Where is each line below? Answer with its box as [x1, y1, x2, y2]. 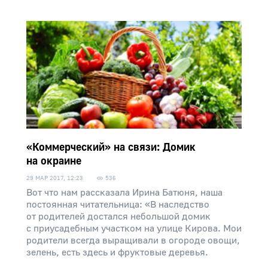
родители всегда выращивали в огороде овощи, [26, 234, 240, 246]
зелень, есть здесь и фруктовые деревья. [26, 246, 208, 258]
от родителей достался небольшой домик [26, 211, 211, 223]
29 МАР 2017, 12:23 [26, 174, 83, 182]
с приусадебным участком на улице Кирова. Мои [26, 223, 242, 234]
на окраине [26, 154, 81, 168]
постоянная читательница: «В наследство [26, 199, 209, 211]
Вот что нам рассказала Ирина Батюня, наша [26, 187, 223, 199]
